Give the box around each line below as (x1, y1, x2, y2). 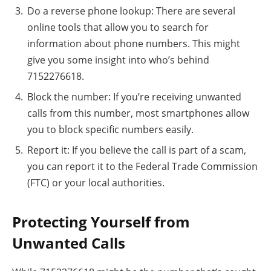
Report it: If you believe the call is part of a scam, (27, 143, 246, 157)
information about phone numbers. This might (27, 37, 240, 51)
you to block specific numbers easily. (27, 123, 194, 137)
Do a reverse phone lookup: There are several (27, 4, 235, 18)
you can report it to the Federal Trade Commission (27, 160, 258, 174)
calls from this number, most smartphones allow (27, 106, 249, 120)
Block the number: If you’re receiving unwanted (27, 90, 241, 104)
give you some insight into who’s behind (27, 53, 209, 67)
